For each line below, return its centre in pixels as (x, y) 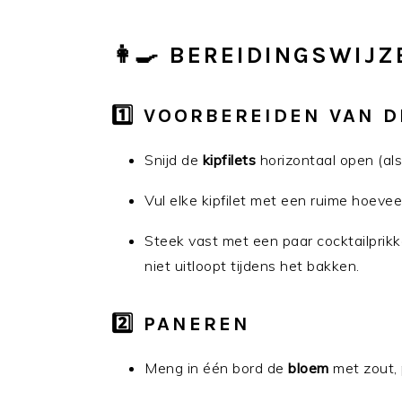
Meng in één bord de (216, 368)
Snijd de (174, 160)
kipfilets (229, 160)
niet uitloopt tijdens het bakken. (252, 266)
